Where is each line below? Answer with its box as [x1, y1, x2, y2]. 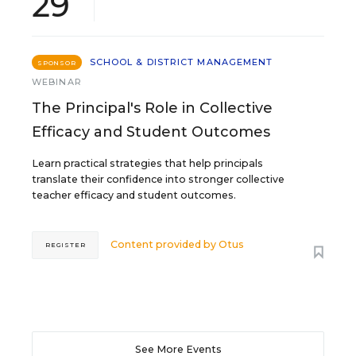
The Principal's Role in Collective [32, 99, 273, 117]
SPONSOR [37, 58, 76, 67]
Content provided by [110, 238, 219, 251]
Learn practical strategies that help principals [32, 157, 263, 169]
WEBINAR [32, 75, 82, 87]
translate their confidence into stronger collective [32, 172, 284, 185]
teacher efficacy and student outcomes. [32, 188, 236, 201]
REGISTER [45, 240, 86, 249]
